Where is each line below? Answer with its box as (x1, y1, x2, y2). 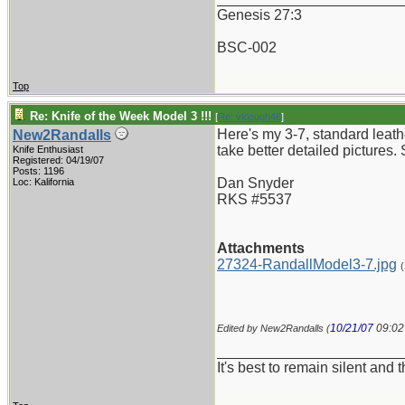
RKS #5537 (217, 192, 292, 207)
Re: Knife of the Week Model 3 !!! (30, 109, 212, 123)
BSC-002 (217, 40, 277, 55)
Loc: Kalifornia (13, 176, 74, 187)
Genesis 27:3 (217, 7, 302, 23)
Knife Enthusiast (13, 144, 83, 155)
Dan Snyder (217, 175, 294, 191)
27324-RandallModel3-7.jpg (217, 257, 397, 272)
